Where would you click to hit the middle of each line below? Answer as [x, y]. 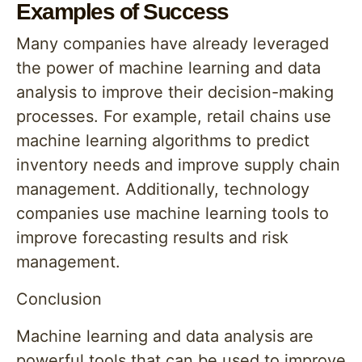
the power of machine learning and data [168, 68]
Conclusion [59, 299]
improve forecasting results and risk [152, 238]
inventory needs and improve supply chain [178, 165]
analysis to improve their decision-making [175, 92]
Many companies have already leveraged [173, 44]
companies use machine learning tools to [173, 213]
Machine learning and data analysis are [165, 336]
